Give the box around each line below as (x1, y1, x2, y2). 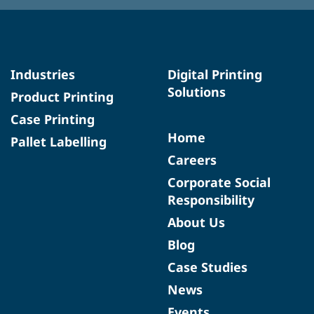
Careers (168, 151, 217, 168)
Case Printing (11, 110, 95, 128)
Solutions (168, 83, 226, 100)
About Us (168, 213, 225, 231)
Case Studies (168, 258, 247, 275)
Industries (11, 65, 75, 83)
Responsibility (168, 191, 254, 208)
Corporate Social (168, 173, 271, 191)
